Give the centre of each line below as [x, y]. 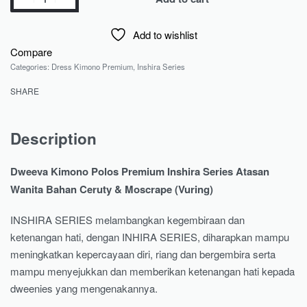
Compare [31, 52]
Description [53, 139]
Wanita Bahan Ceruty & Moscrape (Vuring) [112, 189]
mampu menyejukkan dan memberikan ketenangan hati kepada [152, 271]
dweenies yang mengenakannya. [84, 288]
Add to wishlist [165, 35]
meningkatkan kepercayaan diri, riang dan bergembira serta [143, 254]
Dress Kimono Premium [92, 67]
